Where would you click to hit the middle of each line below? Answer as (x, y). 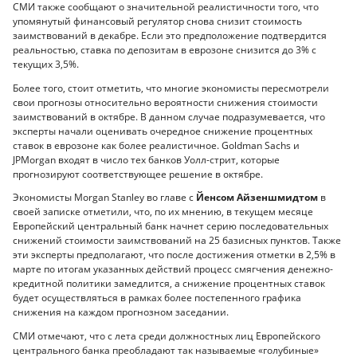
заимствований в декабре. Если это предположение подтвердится (170, 36)
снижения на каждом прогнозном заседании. (121, 312)
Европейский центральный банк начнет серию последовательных (171, 226)
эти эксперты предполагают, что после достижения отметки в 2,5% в (174, 255)
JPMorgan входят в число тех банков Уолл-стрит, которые (146, 159)
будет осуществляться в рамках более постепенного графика (157, 298)
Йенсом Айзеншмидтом (257, 198)
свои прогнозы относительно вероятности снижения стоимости (165, 102)
